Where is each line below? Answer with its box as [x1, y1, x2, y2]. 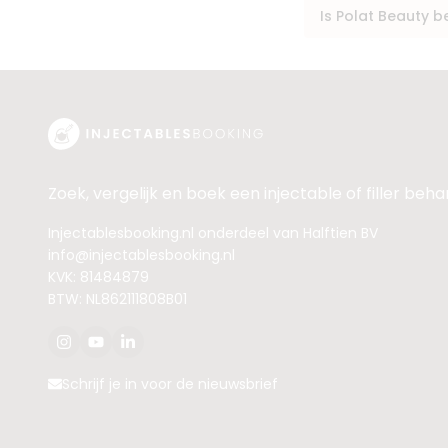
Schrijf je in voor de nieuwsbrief [62, 374, 278, 394]
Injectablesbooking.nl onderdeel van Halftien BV [48, 223, 378, 243]
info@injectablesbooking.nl [48, 245, 235, 265]
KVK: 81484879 [48, 267, 149, 287]
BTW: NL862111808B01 [48, 289, 187, 309]
